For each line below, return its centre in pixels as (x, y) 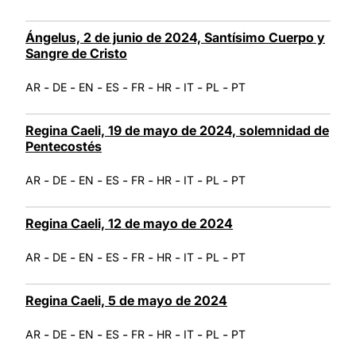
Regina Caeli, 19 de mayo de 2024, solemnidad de (177, 130)
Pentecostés (64, 146)
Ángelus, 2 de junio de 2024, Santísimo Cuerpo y (175, 37)
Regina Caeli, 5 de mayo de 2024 (126, 300)
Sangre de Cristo (76, 53)
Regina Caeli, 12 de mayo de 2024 (129, 223)
